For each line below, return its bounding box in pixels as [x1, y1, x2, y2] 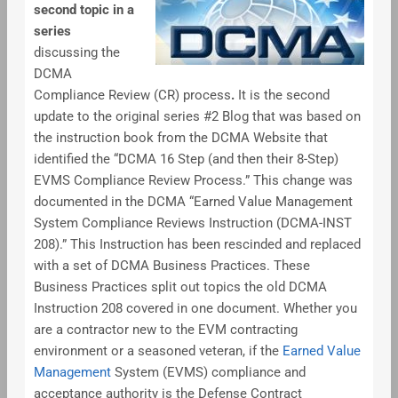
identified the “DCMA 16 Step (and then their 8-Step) [33, 150, 338, 167]
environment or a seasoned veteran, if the [33, 342, 283, 359]
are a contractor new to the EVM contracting [33, 321, 298, 338]
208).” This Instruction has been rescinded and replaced [33, 235, 361, 252]
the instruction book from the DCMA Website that [33, 129, 328, 146]
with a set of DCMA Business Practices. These [33, 257, 310, 274]
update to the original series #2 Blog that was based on [33, 107, 361, 124]
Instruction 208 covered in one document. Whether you [33, 299, 357, 316]
